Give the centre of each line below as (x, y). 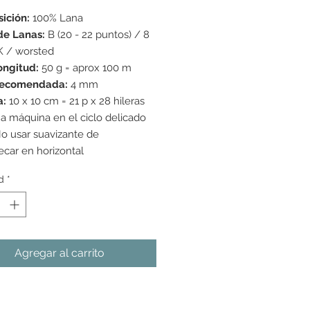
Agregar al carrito (60, 253)
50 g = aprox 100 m (85, 68)
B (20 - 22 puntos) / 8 (97, 35)
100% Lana (56, 18)
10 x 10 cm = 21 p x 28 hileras (75, 101)
